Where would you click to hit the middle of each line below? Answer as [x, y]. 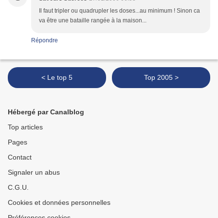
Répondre [45, 41]
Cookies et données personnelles [59, 203]
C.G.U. [18, 188]
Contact [20, 157]
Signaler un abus [34, 173]
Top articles [25, 127]
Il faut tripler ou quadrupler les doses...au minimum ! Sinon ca [119, 11]
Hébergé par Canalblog [46, 112]
